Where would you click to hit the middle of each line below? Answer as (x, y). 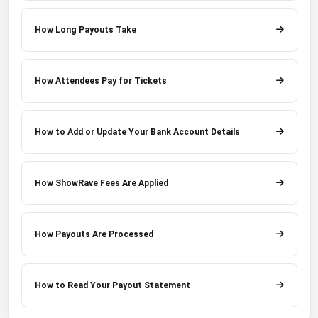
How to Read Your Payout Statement (112, 285)
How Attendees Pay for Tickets (100, 81)
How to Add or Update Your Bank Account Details (137, 132)
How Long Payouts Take (85, 29)
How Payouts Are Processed (94, 234)
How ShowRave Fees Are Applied (101, 183)
